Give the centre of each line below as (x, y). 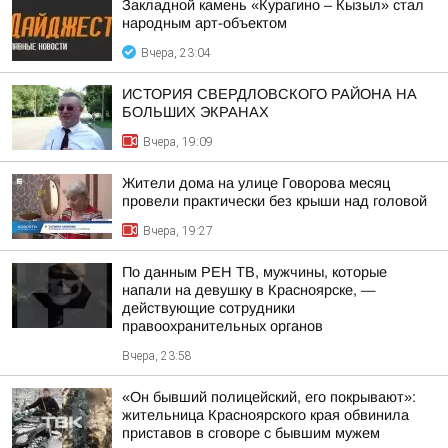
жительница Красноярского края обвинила (265, 415)
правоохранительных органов (222, 326)
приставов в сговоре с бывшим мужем (251, 433)
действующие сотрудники (208, 308)
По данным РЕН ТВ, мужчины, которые (254, 272)
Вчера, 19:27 (178, 231)
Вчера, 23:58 (157, 356)
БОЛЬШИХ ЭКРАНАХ (195, 112)
